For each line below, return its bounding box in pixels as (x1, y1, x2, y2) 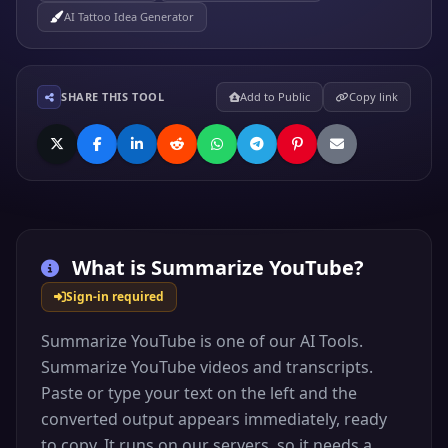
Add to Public (239, 89, 310, 104)
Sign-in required (66, 288, 164, 305)
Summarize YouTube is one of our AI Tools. (41, 330, 363, 352)
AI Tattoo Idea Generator (64, 9, 194, 24)
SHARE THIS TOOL (61, 89, 165, 104)
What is (67, 254, 151, 281)
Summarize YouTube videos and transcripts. (41, 356, 373, 378)
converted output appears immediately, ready (41, 408, 387, 430)
